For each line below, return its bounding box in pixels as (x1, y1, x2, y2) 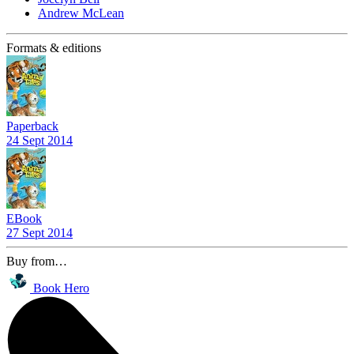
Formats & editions (6, 40, 101, 55)
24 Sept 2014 (6, 133, 73, 147)
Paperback (6, 119, 58, 133)
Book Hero (33, 281, 89, 295)
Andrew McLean (38, 6, 124, 20)
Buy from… (6, 254, 67, 268)
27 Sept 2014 (6, 225, 73, 239)
